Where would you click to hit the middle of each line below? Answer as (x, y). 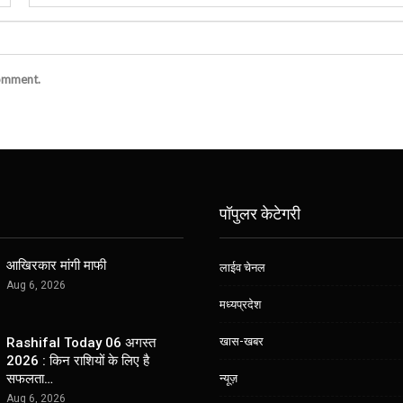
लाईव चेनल (242, 268)
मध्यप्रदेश (240, 304)
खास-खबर (242, 341)
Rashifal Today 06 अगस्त (81, 342)
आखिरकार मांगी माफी (56, 266)
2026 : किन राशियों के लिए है (78, 360)
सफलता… (30, 378)
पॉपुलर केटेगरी (260, 213)
